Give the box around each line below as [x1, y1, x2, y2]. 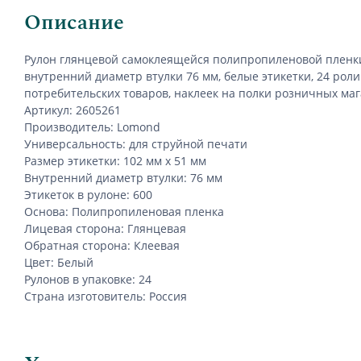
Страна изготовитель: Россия [24, 288, 187, 304]
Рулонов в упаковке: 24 [24, 271, 151, 287]
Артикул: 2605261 [24, 102, 121, 118]
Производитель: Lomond [24, 118, 160, 135]
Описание [24, 6, 124, 39]
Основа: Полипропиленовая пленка [24, 203, 224, 219]
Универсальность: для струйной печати [24, 135, 247, 151]
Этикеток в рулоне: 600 [24, 186, 152, 202]
